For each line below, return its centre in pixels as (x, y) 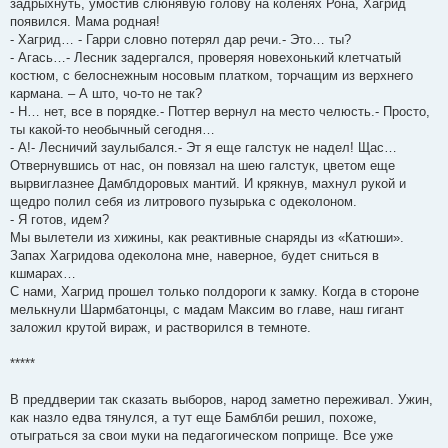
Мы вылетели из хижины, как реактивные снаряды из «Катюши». (207, 237)
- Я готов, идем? (59, 219)
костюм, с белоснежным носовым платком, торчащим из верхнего (211, 75)
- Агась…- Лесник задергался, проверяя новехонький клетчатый (205, 57)
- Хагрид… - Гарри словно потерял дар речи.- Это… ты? (180, 39)
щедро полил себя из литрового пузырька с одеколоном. (183, 201)
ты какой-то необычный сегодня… (112, 129)
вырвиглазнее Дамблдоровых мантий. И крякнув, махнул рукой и (208, 183)
